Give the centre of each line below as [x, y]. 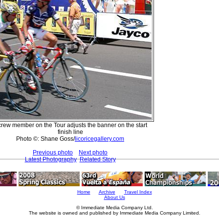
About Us [114, 197]
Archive [107, 192]
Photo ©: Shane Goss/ [45, 139]
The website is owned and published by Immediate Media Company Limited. [114, 213]
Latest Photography [51, 159]
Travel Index [138, 192]
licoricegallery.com [99, 139]
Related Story [98, 159]
